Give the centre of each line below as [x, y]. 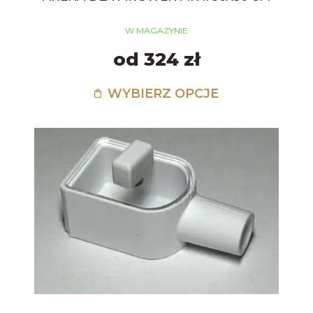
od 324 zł [156, 59]
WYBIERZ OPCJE [161, 94]
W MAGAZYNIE [156, 30]
